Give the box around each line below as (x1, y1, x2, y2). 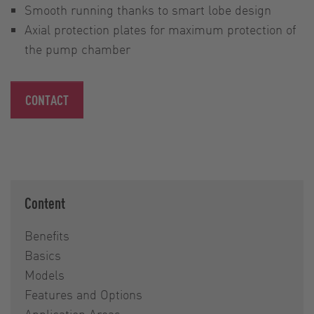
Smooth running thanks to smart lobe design (25, 1, 271, 18)
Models (25, 266, 64, 283)
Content (25, 193, 65, 213)
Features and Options (25, 286, 142, 303)
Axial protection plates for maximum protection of (25, 21, 296, 38)
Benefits (25, 227, 69, 244)
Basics (25, 247, 61, 264)
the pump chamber (25, 41, 130, 57)
